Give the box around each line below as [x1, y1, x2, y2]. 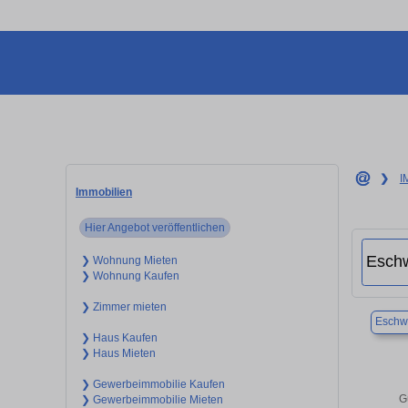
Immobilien [76, 185, 132, 199]
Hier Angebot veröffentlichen [85, 220, 226, 234]
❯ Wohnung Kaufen [80, 269, 179, 282]
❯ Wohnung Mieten [80, 253, 178, 267]
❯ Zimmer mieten [80, 300, 167, 313]
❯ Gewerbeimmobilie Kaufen [80, 377, 225, 391]
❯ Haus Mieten [80, 346, 156, 360]
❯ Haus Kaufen [80, 331, 158, 344]
